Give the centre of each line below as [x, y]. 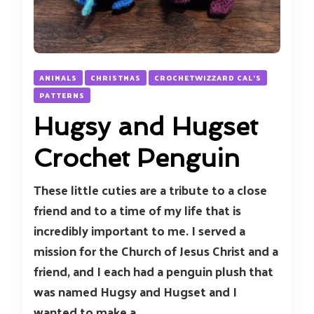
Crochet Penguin [137, 158]
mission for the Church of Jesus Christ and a [156, 251]
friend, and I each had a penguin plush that [153, 271]
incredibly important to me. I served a [139, 230]
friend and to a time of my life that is [137, 210]
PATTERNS [62, 95]
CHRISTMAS [116, 78]
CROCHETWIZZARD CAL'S [208, 78]
